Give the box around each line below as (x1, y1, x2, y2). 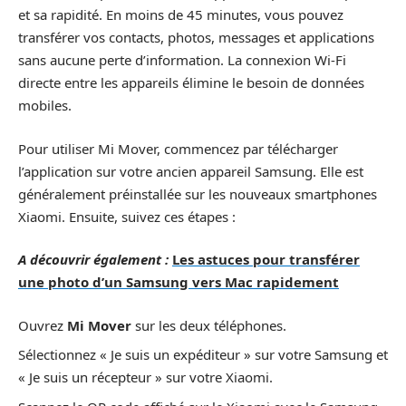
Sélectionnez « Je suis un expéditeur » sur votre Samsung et (18, 345, 388, 364)
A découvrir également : (18, 250, 169, 269)
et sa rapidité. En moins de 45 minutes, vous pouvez (18, 5, 343, 24)
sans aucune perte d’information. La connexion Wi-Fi (18, 51, 346, 70)
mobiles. (18, 96, 72, 115)
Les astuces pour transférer (172, 250, 360, 269)
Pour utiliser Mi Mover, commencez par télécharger (18, 139, 338, 158)
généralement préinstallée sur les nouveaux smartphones (18, 184, 377, 203)
